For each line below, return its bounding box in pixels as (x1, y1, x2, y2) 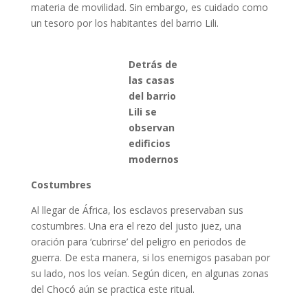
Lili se (129, 105, 157, 118)
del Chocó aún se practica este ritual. (30, 283, 195, 296)
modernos (129, 153, 179, 166)
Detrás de (129, 58, 178, 71)
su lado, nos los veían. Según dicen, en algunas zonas (30, 267, 269, 280)
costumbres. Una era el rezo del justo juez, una (30, 219, 241, 232)
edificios (129, 137, 171, 150)
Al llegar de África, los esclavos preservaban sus (30, 203, 243, 217)
